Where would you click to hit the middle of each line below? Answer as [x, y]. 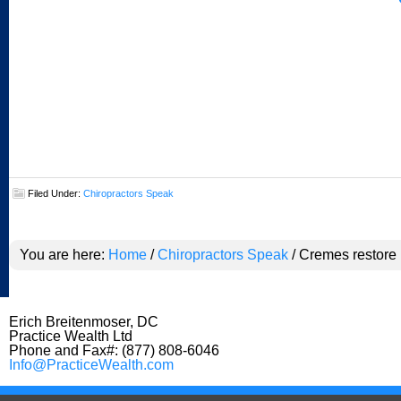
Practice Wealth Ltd [71, 336]
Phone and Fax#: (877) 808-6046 [114, 350]
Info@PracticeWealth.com [91, 365]
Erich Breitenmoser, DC [84, 322]
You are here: [64, 255]
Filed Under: [55, 193]
